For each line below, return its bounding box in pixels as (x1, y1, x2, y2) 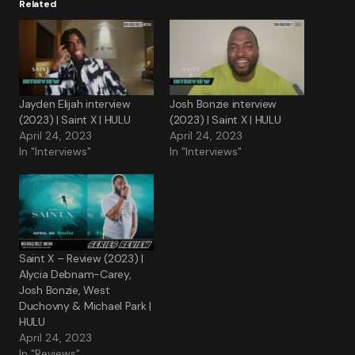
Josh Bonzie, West (19, 283, 110, 298)
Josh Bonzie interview (170, 97, 277, 112)
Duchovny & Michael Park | (19, 299, 152, 314)
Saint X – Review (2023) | (19, 251, 144, 266)
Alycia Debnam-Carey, (19, 267, 132, 282)
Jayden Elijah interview (19, 97, 131, 112)
